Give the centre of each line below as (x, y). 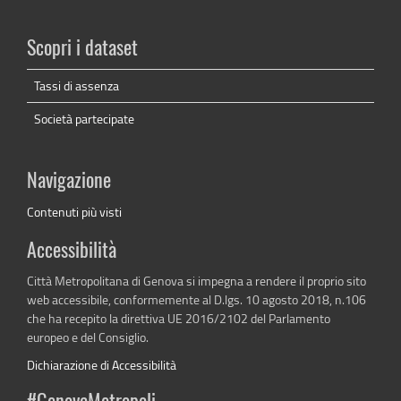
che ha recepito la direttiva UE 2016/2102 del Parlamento (179, 319)
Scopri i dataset (82, 50)
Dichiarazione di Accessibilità (102, 365)
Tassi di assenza (77, 86)
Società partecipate (84, 119)
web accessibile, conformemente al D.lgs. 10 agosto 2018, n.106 (196, 300)
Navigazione (69, 182)
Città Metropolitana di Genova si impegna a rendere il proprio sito (196, 281)
